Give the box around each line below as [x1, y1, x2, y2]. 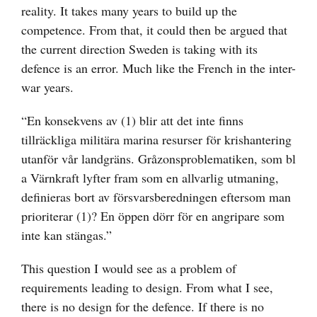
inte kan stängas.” [21, 226, 112, 244]
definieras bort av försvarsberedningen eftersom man [21, 188, 291, 206]
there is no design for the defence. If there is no [21, 298, 264, 316]
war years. [21, 79, 74, 96]
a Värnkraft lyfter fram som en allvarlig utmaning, [21, 169, 279, 187]
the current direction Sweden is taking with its [21, 40, 258, 58]
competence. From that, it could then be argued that [21, 21, 287, 39]
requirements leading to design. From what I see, [21, 279, 273, 296]
